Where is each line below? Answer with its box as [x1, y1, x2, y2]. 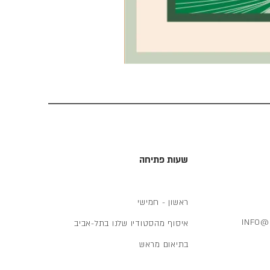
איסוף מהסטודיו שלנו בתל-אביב [74, 218, 189, 229]
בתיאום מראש [139, 239, 189, 250]
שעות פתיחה [139, 154, 188, 166]
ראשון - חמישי [137, 197, 189, 208]
